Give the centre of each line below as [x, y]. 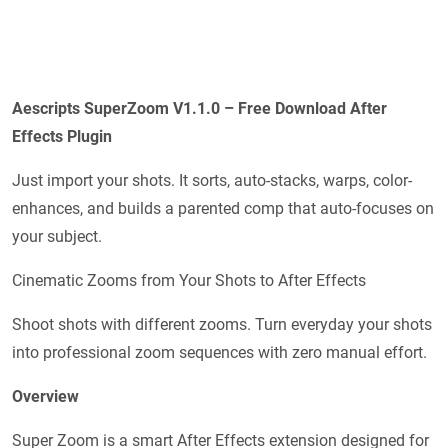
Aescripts [46, 109]
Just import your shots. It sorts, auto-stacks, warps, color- [212, 181]
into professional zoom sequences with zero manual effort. [219, 353]
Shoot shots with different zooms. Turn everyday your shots [222, 325]
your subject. [57, 237]
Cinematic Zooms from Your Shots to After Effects [189, 281]
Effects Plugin [62, 137]
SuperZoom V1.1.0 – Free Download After [233, 109]
